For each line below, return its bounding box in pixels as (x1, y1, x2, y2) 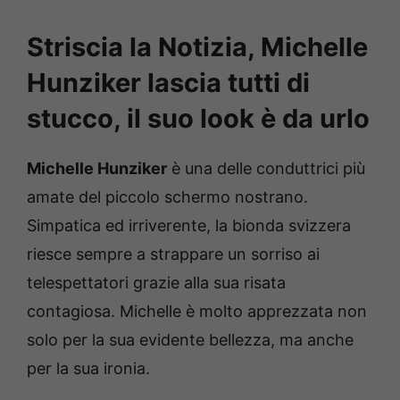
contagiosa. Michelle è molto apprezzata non (27, 302, 367, 321)
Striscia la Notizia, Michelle (27, 31, 368, 63)
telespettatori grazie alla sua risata (27, 273, 286, 293)
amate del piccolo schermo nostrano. (27, 187, 308, 207)
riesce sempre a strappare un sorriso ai (27, 245, 320, 264)
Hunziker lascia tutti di (27, 67, 310, 99)
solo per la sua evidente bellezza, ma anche (27, 330, 354, 350)
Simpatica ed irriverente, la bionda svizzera (27, 216, 351, 236)
